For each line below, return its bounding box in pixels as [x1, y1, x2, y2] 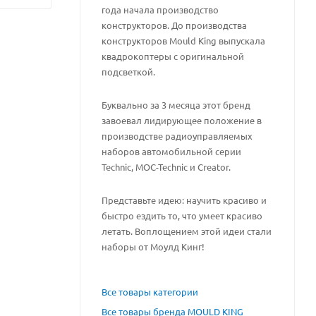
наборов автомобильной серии [102, 145, 241, 157]
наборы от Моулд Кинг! [102, 240, 205, 253]
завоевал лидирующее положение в [102, 114, 262, 126]
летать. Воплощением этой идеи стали [102, 224, 272, 237]
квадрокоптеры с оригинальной [102, 50, 244, 62]
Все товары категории [102, 285, 198, 298]
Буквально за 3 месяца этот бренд [102, 98, 250, 111]
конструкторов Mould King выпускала [102, 35, 265, 47]
